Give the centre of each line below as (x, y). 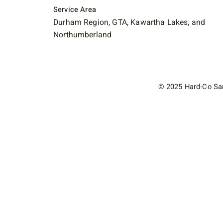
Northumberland (83, 35)
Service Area (75, 9)
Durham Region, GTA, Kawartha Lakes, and (129, 23)
